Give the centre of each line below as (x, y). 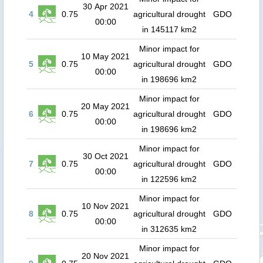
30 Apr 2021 (105, 6)
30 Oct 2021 (105, 156)
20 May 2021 (105, 106)
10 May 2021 (105, 56)
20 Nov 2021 (105, 256)
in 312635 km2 (169, 229)
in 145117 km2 (169, 29)
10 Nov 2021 (105, 206)
